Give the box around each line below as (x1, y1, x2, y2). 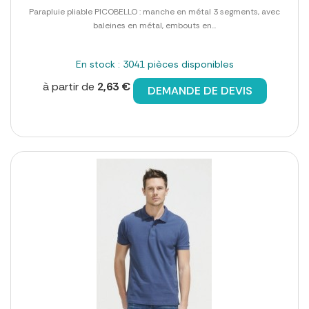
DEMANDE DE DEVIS (147, 83, 252, 99)
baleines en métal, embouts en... (93, 20, 216, 32)
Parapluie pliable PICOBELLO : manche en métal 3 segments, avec (29, 6, 280, 18)
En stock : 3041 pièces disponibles (75, 58, 234, 71)
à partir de (42, 79, 97, 94)
